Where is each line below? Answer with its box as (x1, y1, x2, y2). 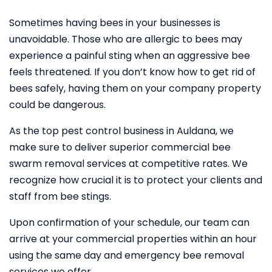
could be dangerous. (9, 98, 106, 112)
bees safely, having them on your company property (9, 81, 261, 95)
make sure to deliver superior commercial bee (9, 140, 231, 154)
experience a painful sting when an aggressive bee (9, 49, 250, 63)
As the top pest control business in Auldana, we (9, 124, 234, 138)
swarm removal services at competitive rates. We (9, 157, 248, 171)
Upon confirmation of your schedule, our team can (9, 216, 250, 229)
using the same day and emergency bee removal (9, 248, 244, 262)
